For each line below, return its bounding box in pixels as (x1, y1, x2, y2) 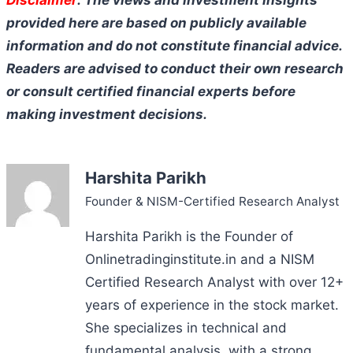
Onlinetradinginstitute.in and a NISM (85, 251, 314, 267)
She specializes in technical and (85, 319, 287, 336)
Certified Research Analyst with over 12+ (85, 273, 344, 290)
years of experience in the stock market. (85, 296, 339, 313)
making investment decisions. (6, 106, 207, 122)
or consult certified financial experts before (6, 83, 295, 99)
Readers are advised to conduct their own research (6, 60, 344, 76)
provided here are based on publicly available (6, 14, 307, 31)
